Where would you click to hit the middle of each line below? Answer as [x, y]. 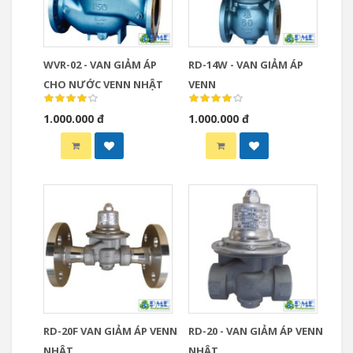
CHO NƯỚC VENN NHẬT [103, 84]
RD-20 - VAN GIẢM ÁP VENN [256, 331]
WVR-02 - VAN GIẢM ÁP [100, 65]
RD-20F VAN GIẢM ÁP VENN [110, 331]
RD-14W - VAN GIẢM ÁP [246, 65]
